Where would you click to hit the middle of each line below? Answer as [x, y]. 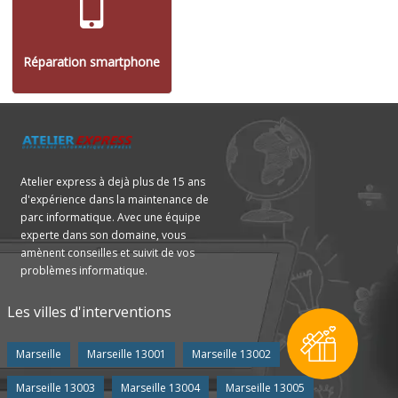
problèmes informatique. [84, 271]
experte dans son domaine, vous [103, 235]
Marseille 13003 [55, 388]
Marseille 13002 [231, 354]
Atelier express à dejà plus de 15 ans [112, 182]
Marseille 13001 [126, 354]
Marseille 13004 [160, 388]
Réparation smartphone [92, 62]
